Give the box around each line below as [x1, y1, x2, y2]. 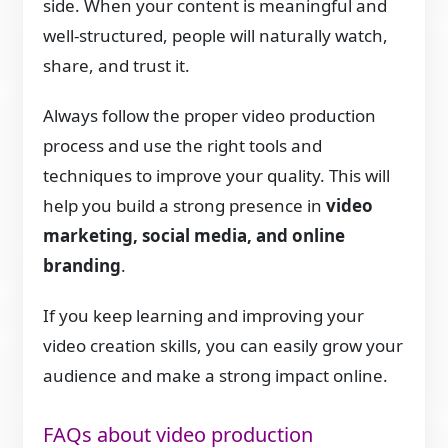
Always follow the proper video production [43, 103, 377, 127]
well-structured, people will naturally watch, [43, 23, 389, 47]
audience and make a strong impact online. [43, 363, 389, 387]
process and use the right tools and [43, 133, 323, 157]
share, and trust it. [43, 53, 191, 77]
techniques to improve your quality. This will [43, 163, 391, 187]
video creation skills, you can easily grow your [43, 333, 404, 357]
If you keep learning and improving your [43, 303, 365, 327]
